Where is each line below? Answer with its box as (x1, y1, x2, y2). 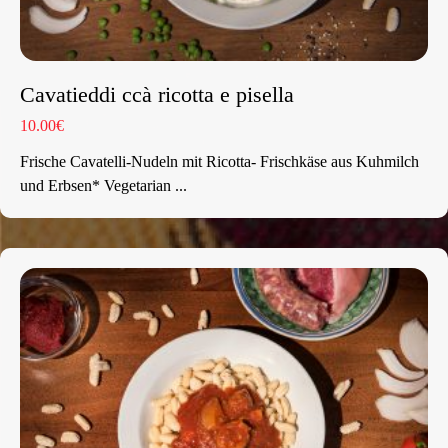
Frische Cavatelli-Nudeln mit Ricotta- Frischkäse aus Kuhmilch (20, 153, 419, 170)
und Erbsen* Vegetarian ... (20, 177, 187, 194)
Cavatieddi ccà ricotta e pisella (20, 82, 294, 107)
